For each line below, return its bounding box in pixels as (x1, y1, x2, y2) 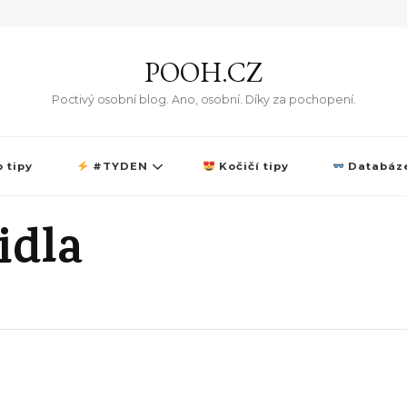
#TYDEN (88, 160, 148, 173)
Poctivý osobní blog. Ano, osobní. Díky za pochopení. (51, 93, 356, 106)
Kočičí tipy (214, 160, 289, 173)
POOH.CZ (144, 55, 263, 90)
